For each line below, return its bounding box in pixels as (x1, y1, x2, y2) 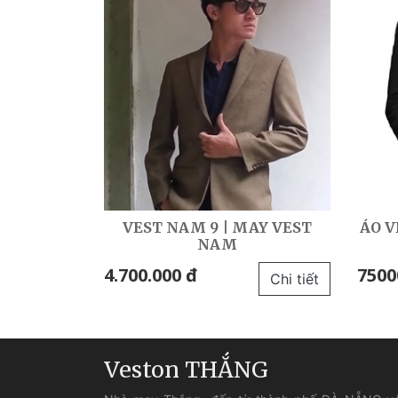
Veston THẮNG (104, 355, 268, 385)
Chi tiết (270, 270, 319, 289)
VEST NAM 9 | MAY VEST (123, 219, 312, 237)
